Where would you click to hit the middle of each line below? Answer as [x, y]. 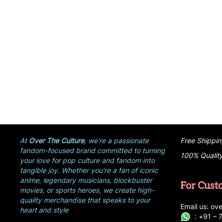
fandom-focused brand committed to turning [92, 150]
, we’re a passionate [116, 140]
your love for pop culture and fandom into [87, 160]
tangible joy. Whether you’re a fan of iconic [89, 170]
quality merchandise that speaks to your [85, 200]
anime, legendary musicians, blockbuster [86, 180]
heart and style [44, 210]
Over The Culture [56, 140]
